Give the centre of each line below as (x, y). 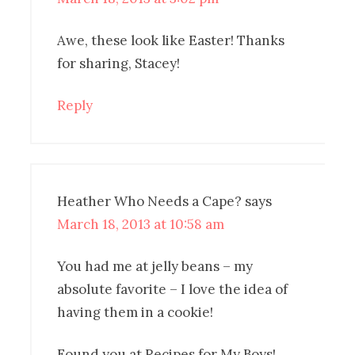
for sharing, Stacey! (119, 63)
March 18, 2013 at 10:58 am (141, 224)
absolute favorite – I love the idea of (173, 289)
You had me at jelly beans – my (155, 266)
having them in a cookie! (136, 312)
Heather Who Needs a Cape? (150, 201)
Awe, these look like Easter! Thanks (171, 40)
